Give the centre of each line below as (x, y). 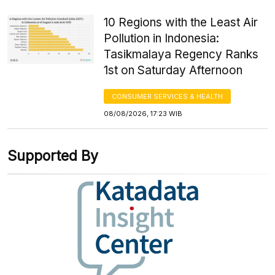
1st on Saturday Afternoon (173, 71)
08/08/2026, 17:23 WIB (143, 114)
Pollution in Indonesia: (162, 39)
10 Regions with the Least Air (181, 23)
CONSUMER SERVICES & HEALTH (168, 97)
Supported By (53, 156)
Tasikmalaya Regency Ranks (181, 55)
